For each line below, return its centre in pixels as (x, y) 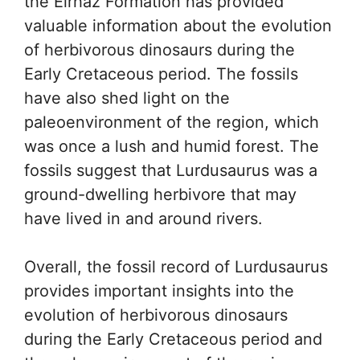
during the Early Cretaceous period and (173, 339)
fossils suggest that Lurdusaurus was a (171, 170)
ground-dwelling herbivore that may (160, 194)
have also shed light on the (127, 98)
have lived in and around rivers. (143, 218)
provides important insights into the (159, 290)
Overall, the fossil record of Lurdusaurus (176, 266)
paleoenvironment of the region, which (172, 122)
